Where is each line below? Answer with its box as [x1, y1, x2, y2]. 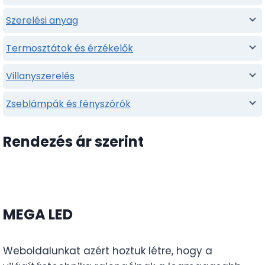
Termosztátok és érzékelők [6, 41, 133, 55]
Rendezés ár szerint [3, 132, 144, 152]
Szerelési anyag [6, 13, 78, 27]
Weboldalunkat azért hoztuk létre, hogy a [3, 243, 212, 258]
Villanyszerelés [6, 69, 75, 83]
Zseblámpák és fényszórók [6, 96, 131, 111]
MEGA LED [3, 204, 73, 224]
